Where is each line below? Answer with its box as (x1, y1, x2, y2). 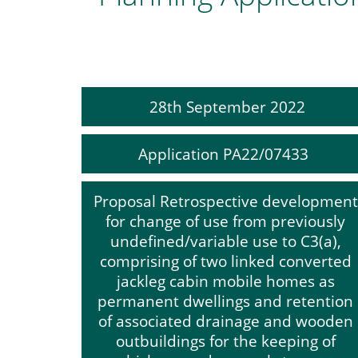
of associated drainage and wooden (97, 311, 353, 331)
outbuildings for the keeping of (115, 331, 336, 351)
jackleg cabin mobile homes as (116, 271, 335, 291)
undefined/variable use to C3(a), (109, 231, 341, 251)
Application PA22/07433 (138, 144, 312, 164)
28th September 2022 (145, 97, 305, 117)
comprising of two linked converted (99, 251, 352, 271)
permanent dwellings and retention (97, 291, 353, 311)
